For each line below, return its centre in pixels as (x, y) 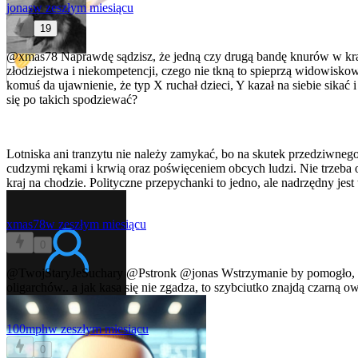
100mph (27, 329)
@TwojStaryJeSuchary (65, 273)
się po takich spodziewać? (72, 100)
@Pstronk (151, 273)
